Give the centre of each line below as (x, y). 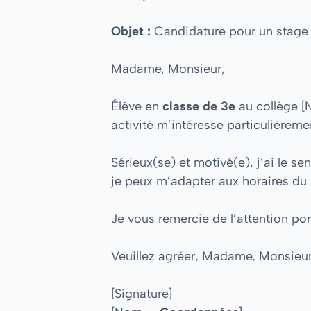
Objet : (131, 31)
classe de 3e (199, 106)
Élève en (137, 106)
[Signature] (142, 293)
